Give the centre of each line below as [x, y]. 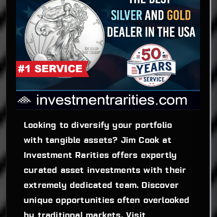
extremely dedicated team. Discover [101, 186]
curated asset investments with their [105, 171]
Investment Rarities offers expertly [101, 156]
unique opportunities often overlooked [107, 201]
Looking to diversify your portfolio [98, 126]
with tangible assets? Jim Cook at [98, 141]
